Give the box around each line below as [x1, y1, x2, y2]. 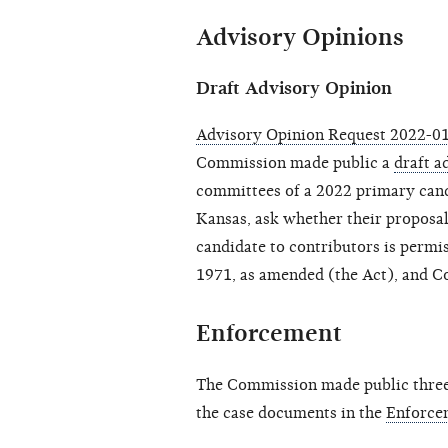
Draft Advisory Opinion [196, 78, 392, 100]
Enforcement [196, 319, 342, 348]
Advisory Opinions [196, 23, 404, 52]
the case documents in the [196, 404, 386, 423]
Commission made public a [196, 154, 394, 173]
